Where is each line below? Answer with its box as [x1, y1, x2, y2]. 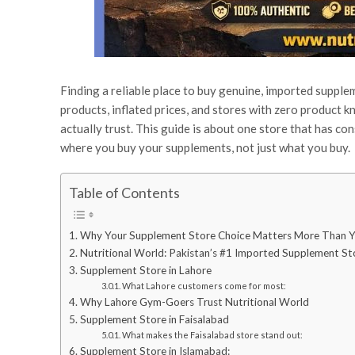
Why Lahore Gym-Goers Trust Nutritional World [79, 296, 309, 309]
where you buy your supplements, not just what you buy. [60, 140, 350, 155]
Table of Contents [69, 184, 180, 202]
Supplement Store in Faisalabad [79, 313, 229, 326]
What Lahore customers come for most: [121, 281, 286, 292]
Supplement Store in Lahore [79, 264, 212, 277]
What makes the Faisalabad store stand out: [121, 330, 303, 341]
